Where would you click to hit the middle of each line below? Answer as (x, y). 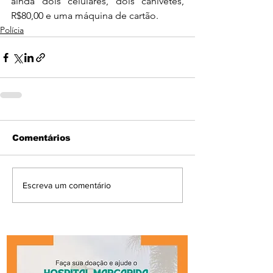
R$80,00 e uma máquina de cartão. (86, 16)
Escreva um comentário (67, 185)
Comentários (41, 138)
